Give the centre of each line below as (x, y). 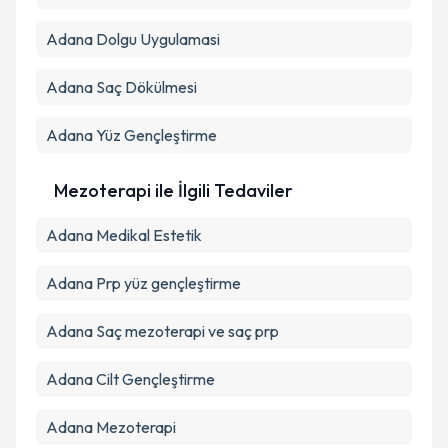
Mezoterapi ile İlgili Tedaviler (173, 190)
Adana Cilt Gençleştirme (130, 379)
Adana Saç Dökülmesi (121, 87)
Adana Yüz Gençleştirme (131, 135)
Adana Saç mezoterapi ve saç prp (162, 331)
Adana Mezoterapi (111, 427)
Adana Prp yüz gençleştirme (143, 283)
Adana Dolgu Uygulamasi (133, 39)
